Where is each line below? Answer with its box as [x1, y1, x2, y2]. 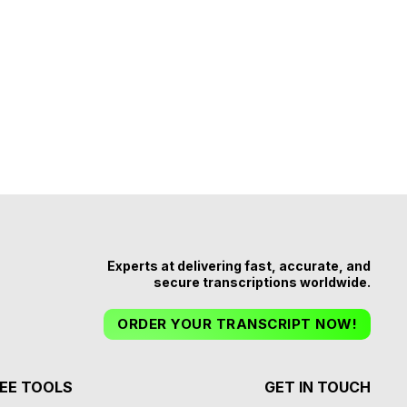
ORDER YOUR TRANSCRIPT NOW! [117, 314, 357, 333]
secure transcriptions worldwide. [154, 273, 371, 290]
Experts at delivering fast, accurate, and [107, 257, 371, 273]
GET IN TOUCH [263, 377, 371, 396]
